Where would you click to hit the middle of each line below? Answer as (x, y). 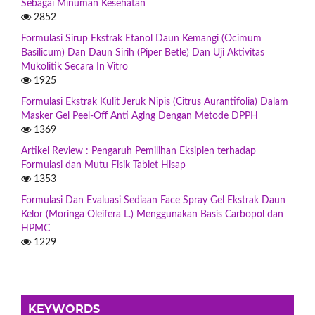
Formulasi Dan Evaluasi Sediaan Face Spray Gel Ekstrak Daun (153, 201)
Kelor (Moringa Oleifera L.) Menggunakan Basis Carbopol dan (152, 215)
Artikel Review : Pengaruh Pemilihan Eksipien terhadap (139, 152)
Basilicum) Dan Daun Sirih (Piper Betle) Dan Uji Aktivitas (143, 53)
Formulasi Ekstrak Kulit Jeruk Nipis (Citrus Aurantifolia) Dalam (155, 102)
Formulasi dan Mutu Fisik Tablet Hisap (103, 166)
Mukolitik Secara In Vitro (75, 67)
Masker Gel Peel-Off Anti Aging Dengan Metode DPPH (140, 116)
